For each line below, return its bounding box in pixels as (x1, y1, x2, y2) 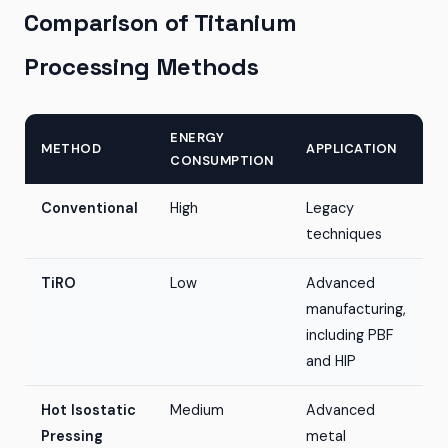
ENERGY (170, 129, 224, 146)
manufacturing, (306, 300, 406, 318)
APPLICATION (306, 140, 397, 157)
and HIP (306, 352, 356, 370)
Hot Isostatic (41, 401, 136, 419)
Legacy (306, 199, 354, 217)
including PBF (306, 326, 393, 344)
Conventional (41, 199, 138, 217)
